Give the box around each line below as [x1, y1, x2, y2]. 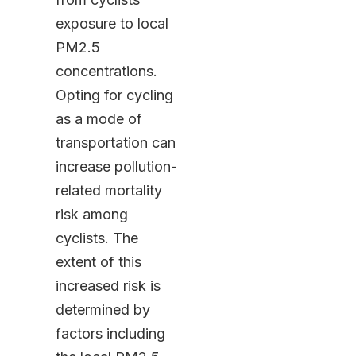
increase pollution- [55, 158, 177, 176]
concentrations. [55, 63, 157, 80]
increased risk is [55, 277, 161, 295]
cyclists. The [55, 230, 138, 247]
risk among [55, 206, 128, 223]
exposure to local [55, 15, 168, 33]
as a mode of [55, 110, 142, 128]
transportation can [55, 134, 176, 152]
